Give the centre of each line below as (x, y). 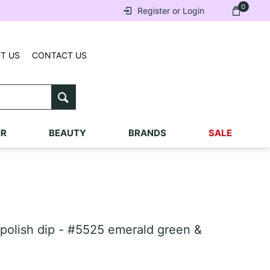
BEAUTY (67, 133)
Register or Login (171, 11)
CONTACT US (60, 55)
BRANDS (147, 133)
